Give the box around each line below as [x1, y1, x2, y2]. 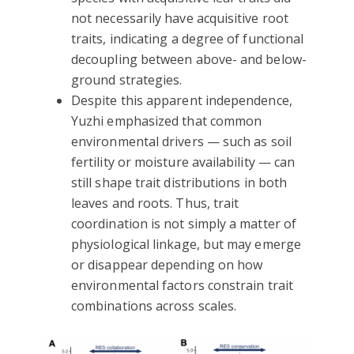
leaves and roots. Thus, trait [71, 194, 239, 212]
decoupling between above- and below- [71, 50, 307, 68]
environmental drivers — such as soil [71, 132, 292, 150]
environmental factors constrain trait [71, 276, 293, 294]
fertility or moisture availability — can [71, 153, 296, 171]
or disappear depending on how [71, 255, 263, 273]
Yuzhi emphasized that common [71, 111, 262, 130]
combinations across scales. [71, 296, 237, 314]
